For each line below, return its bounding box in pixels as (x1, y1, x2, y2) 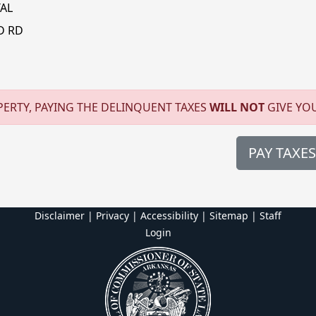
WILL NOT (209, 99, 265, 115)
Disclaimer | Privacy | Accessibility (35, 209, 198, 222)
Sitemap (209, 209, 248, 222)
